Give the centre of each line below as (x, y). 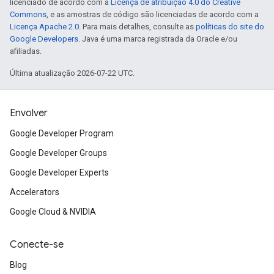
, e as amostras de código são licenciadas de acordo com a (153, 14)
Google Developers (44, 39)
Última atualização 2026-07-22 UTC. (72, 73)
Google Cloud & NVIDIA (53, 212)
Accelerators (35, 192)
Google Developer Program (62, 133)
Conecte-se (37, 245)
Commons (28, 14)
